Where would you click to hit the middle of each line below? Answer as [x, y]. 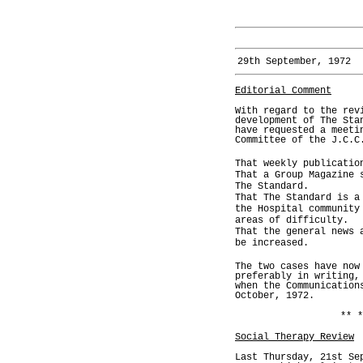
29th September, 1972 [294, 62]
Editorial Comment [283, 91]
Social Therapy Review [295, 337]
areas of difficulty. [292, 220]
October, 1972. [275, 295]
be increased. [272, 243]
